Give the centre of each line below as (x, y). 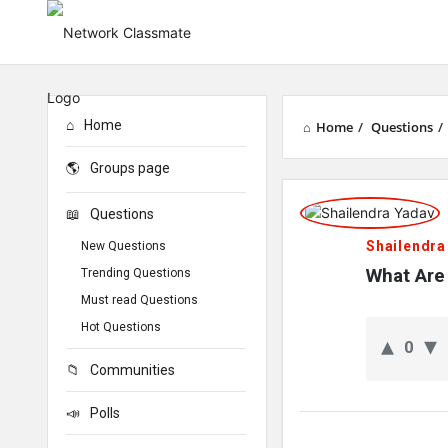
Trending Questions (136, 273)
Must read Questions (139, 300)
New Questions (123, 246)
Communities (132, 370)
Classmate (343, 238)
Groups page (130, 168)
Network (331, 198)
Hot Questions (121, 327)
